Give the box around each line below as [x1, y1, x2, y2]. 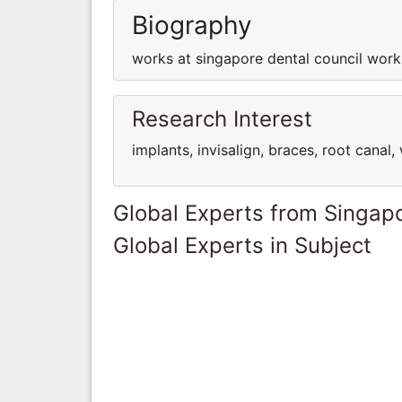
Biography [132, 9, 252, 40]
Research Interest [132, 105, 312, 132]
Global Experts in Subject [113, 232, 371, 258]
